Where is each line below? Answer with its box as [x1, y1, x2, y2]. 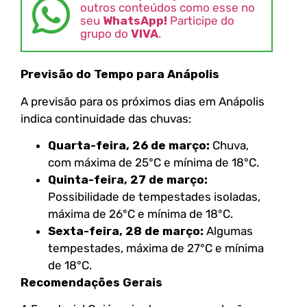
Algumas [204, 224, 253, 238]
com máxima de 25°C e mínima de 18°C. [48, 156, 259, 170]
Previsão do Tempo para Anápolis [21, 67, 219, 82]
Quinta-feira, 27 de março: [48, 173, 208, 187]
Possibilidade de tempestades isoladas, [48, 190, 260, 204]
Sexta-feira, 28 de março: [48, 224, 204, 238]
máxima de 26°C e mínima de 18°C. [48, 207, 233, 221]
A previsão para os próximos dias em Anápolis [21, 94, 265, 108]
